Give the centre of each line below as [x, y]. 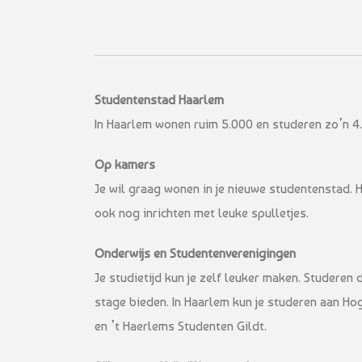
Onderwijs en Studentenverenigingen [195, 253]
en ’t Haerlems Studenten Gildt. [181, 326]
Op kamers [125, 164]
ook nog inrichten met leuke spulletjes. [202, 213]
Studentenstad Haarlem [159, 99]
